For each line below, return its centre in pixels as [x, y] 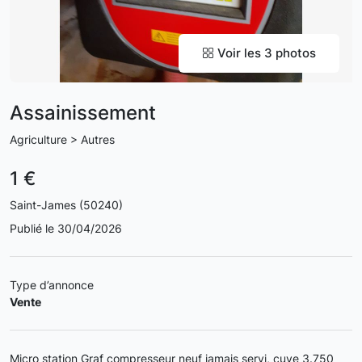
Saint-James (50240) [66, 205]
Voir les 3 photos [265, 53]
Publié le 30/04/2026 [66, 228]
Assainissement [83, 113]
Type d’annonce [52, 285]
